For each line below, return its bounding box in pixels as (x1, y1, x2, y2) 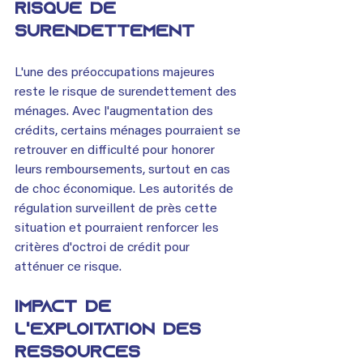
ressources (15, 344, 148, 361)
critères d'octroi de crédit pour (15, 241, 193, 254)
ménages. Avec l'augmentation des (15, 105, 216, 118)
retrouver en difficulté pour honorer (15, 143, 218, 157)
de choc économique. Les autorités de (15, 182, 237, 196)
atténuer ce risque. (15, 260, 122, 274)
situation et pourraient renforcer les (15, 221, 222, 235)
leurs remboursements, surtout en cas (15, 163, 233, 177)
